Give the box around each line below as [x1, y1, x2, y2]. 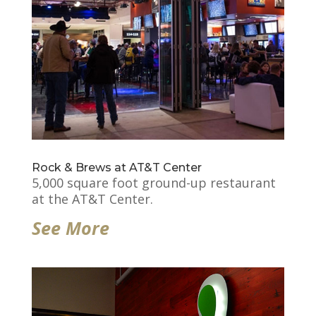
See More [31, 215, 109, 240]
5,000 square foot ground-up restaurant [31, 174, 276, 191]
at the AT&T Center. [31, 190, 153, 207]
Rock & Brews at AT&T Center [31, 160, 202, 174]
